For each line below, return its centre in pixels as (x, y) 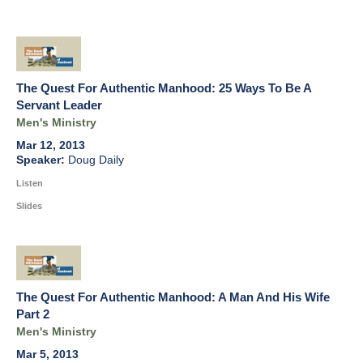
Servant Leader (59, 105)
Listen (30, 184)
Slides (29, 206)
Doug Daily (96, 160)
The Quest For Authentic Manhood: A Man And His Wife (173, 297)
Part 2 (33, 314)
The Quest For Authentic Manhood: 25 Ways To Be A (164, 88)
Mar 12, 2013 (51, 146)
